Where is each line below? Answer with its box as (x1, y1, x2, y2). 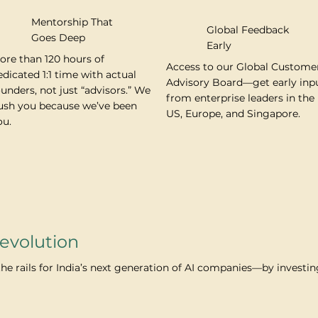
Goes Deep (31, 31, 86, 45)
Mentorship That (31, 16, 114, 29)
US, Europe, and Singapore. (166, 106, 301, 120)
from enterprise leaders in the (166, 91, 315, 104)
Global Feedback (206, 23, 289, 37)
